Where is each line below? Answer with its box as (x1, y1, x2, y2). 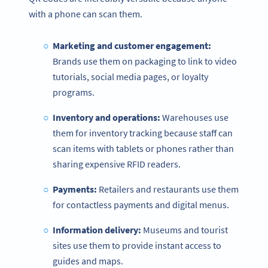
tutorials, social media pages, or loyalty (53, 70, 208, 83)
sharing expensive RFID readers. (53, 157, 181, 170)
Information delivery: (52, 223, 141, 236)
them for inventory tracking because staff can (53, 126, 233, 139)
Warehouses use (160, 111, 229, 123)
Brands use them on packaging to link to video (53, 54, 237, 67)
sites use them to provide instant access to (53, 239, 221, 251)
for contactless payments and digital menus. (53, 198, 229, 211)
